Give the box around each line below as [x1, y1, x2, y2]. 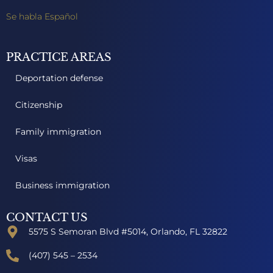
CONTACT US [6, 211, 88, 224]
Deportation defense [15, 73, 103, 83]
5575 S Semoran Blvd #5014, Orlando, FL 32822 [29, 226, 228, 237]
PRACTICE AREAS [6, 51, 112, 64]
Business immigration [15, 180, 110, 191]
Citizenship [15, 99, 62, 110]
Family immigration [15, 126, 101, 137]
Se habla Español [6, 10, 78, 22]
